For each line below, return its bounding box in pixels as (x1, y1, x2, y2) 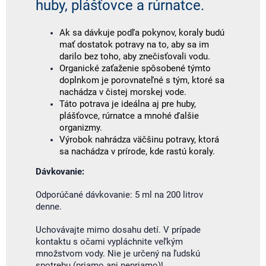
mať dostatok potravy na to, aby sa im (59, 39, 209, 50)
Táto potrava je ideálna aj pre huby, (59, 99, 196, 109)
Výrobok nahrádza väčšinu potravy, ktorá (59, 134, 219, 145)
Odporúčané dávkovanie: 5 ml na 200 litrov (36, 189, 203, 200)
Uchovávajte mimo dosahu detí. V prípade (36, 224, 201, 235)
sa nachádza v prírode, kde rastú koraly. (59, 146, 215, 157)
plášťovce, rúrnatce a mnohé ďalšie (59, 110, 199, 121)
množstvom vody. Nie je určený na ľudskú (36, 248, 200, 259)
